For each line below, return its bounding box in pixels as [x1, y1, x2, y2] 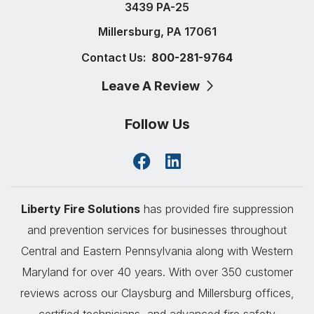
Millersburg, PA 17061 [97, 25, 217, 39]
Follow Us [124, 116, 190, 133]
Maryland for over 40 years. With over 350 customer [21, 265, 293, 280]
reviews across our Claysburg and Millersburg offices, [20, 286, 294, 301]
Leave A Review [101, 78, 203, 94]
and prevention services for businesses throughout [27, 223, 287, 238]
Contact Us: [81, 50, 149, 65]
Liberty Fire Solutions [20, 202, 140, 217]
